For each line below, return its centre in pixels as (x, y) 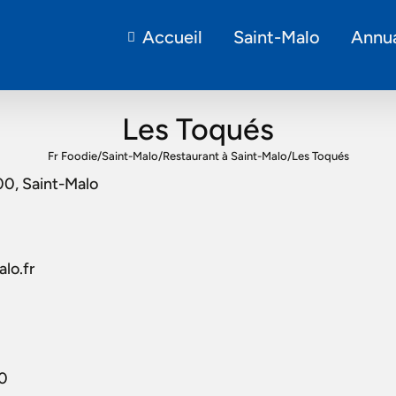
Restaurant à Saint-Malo (225, 156)
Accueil (172, 37)
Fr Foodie (72, 156)
